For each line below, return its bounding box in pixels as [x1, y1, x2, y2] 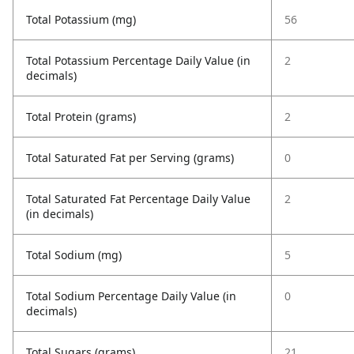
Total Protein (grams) [26, 109, 136, 124]
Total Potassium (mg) [26, 12, 136, 27]
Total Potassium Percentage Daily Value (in [26, 53, 250, 68]
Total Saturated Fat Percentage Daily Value [26, 191, 250, 206]
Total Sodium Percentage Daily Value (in [26, 288, 236, 303]
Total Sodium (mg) [26, 247, 122, 262]
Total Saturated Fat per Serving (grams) [26, 150, 234, 165]
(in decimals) [26, 206, 93, 221]
